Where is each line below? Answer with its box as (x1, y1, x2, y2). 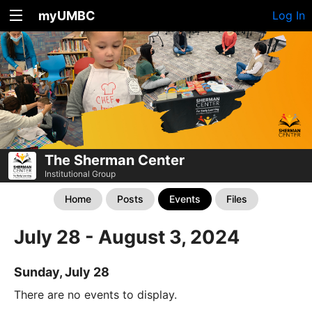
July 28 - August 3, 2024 (14, 225, 240, 249)
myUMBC (38, 8, 95, 23)
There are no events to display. (14, 287, 177, 302)
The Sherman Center (45, 151, 185, 169)
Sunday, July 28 (14, 264, 109, 279)
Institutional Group (45, 168, 116, 179)
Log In (272, 8, 305, 22)
